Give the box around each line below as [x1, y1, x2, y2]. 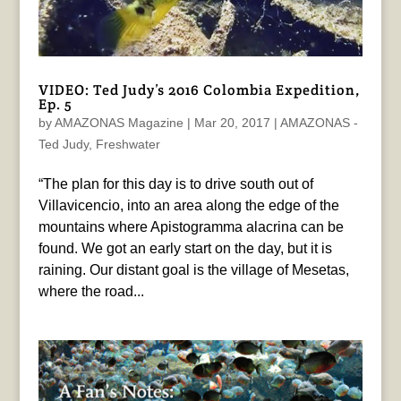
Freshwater [95, 137, 160, 152]
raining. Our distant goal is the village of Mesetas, [38, 262, 349, 278]
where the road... [38, 284, 144, 300]
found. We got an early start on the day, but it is [38, 241, 332, 257]
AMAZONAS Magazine [54, 115, 183, 131]
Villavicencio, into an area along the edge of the [38, 198, 339, 214]
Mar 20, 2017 [193, 115, 270, 131]
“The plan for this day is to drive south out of [38, 176, 313, 192]
